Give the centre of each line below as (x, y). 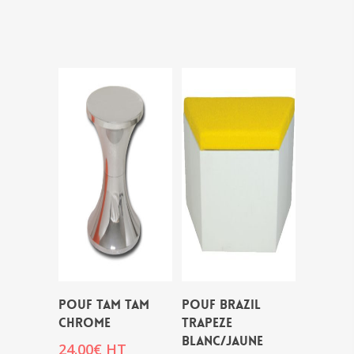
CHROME (85, 322)
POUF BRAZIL (221, 304)
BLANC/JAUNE (222, 341)
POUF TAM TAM (104, 304)
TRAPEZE (207, 322)
